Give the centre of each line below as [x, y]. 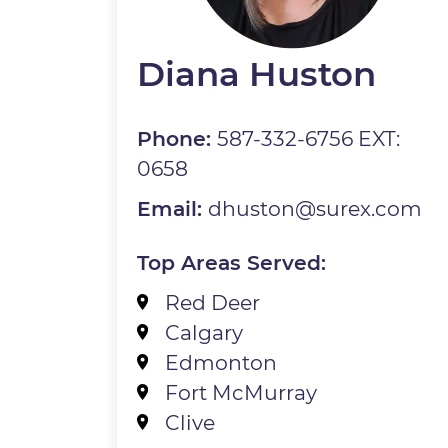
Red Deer [212, 303]
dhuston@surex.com [315, 209]
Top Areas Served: [232, 263]
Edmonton [220, 363]
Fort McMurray [240, 393]
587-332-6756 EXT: [309, 139]
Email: [173, 209]
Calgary [203, 333]
